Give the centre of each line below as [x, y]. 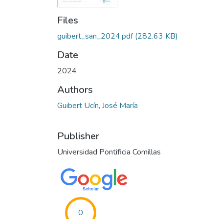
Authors [75, 90]
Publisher [78, 136]
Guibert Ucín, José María [98, 106]
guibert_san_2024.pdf [95, 36]
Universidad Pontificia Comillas [109, 152]
